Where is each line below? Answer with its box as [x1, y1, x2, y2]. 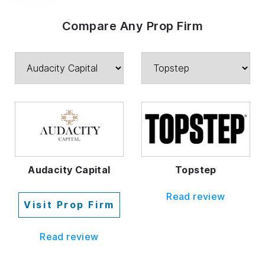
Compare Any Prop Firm [62, 18, 203, 33]
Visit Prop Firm [24, 198, 115, 211]
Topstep [175, 163, 216, 176]
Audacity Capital [28, 163, 111, 176]
